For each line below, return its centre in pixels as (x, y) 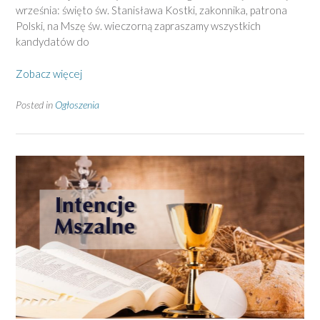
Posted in (35, 105)
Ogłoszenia (77, 105)
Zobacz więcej (49, 73)
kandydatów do (52, 42)
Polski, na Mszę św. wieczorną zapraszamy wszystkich (138, 26)
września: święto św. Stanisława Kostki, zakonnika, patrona (151, 10)
